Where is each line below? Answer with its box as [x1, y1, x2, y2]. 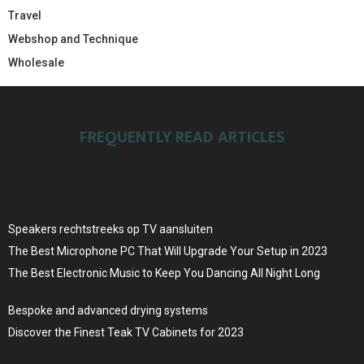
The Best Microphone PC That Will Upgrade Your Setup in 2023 [8, 244, 327, 258]
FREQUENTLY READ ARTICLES [79, 123, 285, 151]
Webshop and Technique [8, 32, 138, 45]
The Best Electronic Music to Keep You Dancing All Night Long [8, 266, 320, 279]
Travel [8, 8, 41, 22]
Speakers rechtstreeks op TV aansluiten [8, 222, 213, 236]
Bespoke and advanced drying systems [8, 303, 208, 317]
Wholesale [8, 55, 64, 69]
